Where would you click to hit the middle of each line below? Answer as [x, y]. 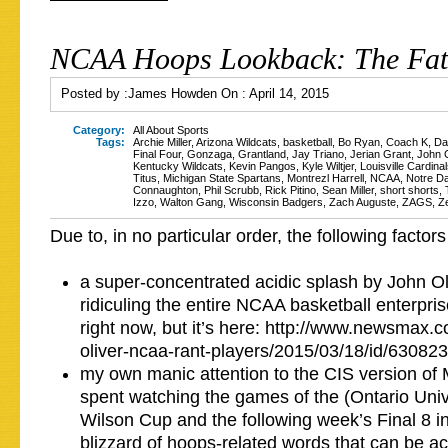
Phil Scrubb [231, 190]
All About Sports [171, 130]
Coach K [407, 142]
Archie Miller [162, 142]
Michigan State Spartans [222, 178]
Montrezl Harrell [325, 178]
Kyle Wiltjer [328, 166]
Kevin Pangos [262, 166]
